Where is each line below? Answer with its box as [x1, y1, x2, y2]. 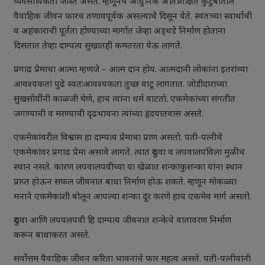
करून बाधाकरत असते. [13, 230, 90, 242]
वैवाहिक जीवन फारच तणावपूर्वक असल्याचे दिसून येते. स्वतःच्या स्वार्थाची [13, 11, 252, 23]
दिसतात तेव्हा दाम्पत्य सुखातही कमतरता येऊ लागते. [13, 41, 182, 53]
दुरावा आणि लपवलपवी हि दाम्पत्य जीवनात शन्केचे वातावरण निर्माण [13, 215, 231, 227]
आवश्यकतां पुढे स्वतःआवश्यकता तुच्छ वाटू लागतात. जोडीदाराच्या [13, 79, 227, 91]
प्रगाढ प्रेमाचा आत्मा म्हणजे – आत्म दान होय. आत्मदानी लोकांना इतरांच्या [13, 64, 248, 76]
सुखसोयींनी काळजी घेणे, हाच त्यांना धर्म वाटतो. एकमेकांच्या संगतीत [13, 94, 235, 106]
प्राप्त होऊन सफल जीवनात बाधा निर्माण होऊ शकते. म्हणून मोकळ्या [13, 177, 237, 189]
